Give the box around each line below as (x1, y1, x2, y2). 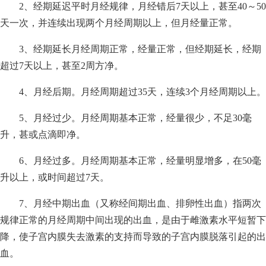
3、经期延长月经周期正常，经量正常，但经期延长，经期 (19, 43, 261, 54)
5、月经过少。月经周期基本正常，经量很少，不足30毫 (19, 112, 252, 123)
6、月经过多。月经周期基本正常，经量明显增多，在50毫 (19, 155, 261, 166)
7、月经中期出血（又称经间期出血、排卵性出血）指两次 (19, 198, 261, 208)
